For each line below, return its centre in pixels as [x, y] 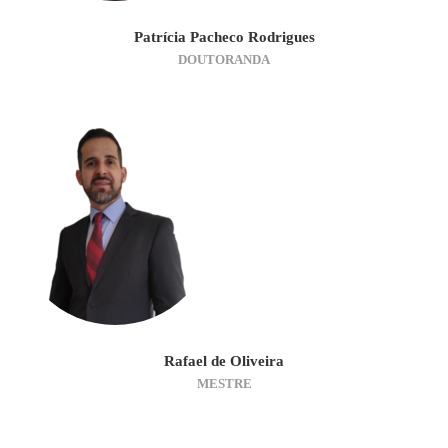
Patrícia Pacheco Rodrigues [224, 36]
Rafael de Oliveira [224, 360]
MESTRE [224, 383]
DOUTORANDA [224, 59]
